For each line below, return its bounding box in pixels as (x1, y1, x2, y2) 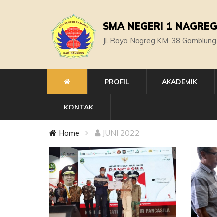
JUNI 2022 (100, 128, 139, 138)
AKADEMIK (162, 77, 197, 86)
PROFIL (105, 77, 129, 86)
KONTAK (64, 103, 93, 111)
